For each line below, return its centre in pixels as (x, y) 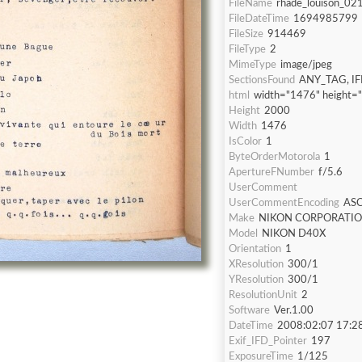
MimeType (253, 65)
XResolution (256, 265)
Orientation (255, 249)
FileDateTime (259, 19)
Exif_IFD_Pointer (268, 341)
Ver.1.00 (295, 311)
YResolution (256, 280)
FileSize (246, 34)
